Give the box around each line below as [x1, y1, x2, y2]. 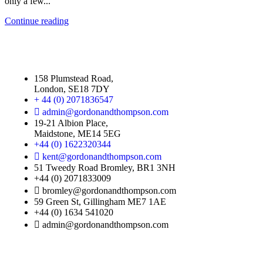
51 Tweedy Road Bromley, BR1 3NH [34, 163, 176, 173]
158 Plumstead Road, [34, 73, 113, 84]
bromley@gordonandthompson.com [42, 186, 176, 196]
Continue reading [5, 16, 69, 26]
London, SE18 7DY [34, 84, 110, 95]
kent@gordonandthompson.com [42, 151, 161, 162]
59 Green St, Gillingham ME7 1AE [34, 197, 166, 207]
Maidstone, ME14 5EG [34, 129, 121, 139]
